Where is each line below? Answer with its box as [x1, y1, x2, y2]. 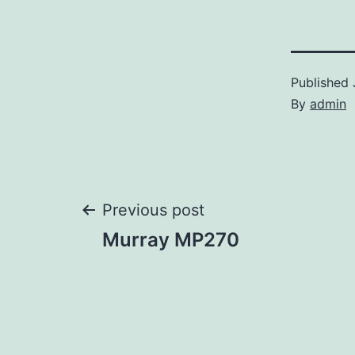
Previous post [102, 200, 204, 220]
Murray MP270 [102, 228, 239, 252]
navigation [78, 246, 263, 293]
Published [291, 74, 353, 91]
